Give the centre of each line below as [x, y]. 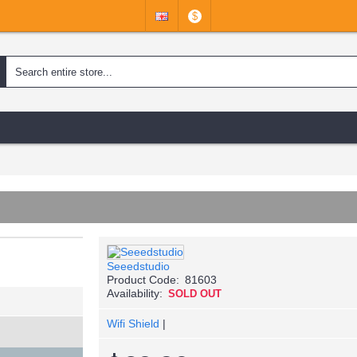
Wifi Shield [133, 324]
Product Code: [143, 280]
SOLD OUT [195, 294]
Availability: [135, 293]
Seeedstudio [138, 266]
